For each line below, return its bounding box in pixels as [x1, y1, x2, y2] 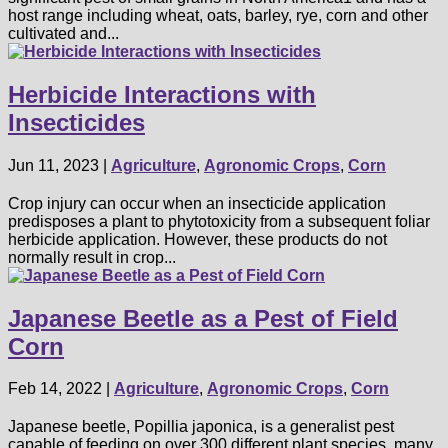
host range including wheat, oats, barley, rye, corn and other [8, 6, 428, 24]
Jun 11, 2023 [8, 156, 99, 174]
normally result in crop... [8, 248, 176, 266]
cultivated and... [8, 24, 119, 42]
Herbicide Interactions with [8, 80, 316, 108]
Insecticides [8, 108, 145, 136]
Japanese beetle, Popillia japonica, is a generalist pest [8, 418, 394, 436]
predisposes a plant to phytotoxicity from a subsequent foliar [8, 212, 430, 230]
